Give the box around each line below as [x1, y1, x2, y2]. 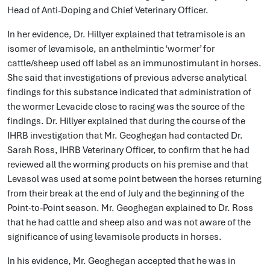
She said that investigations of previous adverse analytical [7, 72, 246, 84]
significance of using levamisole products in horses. [7, 231, 224, 243]
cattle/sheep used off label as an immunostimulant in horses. [7, 57, 262, 69]
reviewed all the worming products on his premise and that [7, 159, 248, 171]
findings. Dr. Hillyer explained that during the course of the [7, 115, 245, 127]
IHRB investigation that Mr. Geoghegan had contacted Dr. [7, 130, 243, 142]
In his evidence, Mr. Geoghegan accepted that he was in [7, 255, 236, 267]
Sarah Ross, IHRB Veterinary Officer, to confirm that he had [7, 144, 250, 156]
